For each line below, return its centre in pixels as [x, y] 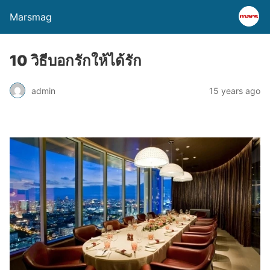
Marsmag [31, 17]
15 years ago [235, 90]
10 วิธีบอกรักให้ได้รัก [76, 61]
